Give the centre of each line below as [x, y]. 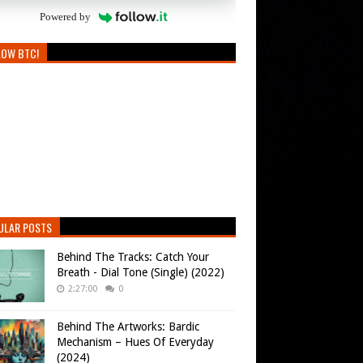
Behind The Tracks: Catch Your [133, 257]
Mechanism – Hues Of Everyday [135, 342]
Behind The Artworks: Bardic [128, 327]
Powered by [65, 17]
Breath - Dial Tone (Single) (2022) [141, 273]
